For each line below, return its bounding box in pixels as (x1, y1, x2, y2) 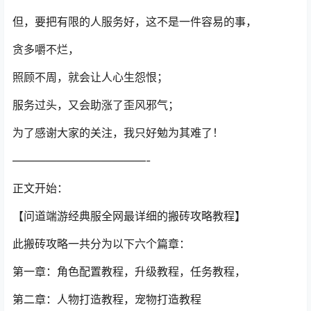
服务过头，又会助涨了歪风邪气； (12, 98, 179, 112)
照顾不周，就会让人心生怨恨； (12, 70, 168, 84)
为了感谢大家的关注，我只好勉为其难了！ (12, 126, 224, 140)
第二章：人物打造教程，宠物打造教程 (12, 292, 201, 306)
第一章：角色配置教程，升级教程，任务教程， (12, 264, 246, 278)
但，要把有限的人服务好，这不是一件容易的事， (12, 15, 257, 28)
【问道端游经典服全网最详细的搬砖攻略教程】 (12, 209, 246, 223)
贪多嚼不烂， (12, 42, 79, 56)
